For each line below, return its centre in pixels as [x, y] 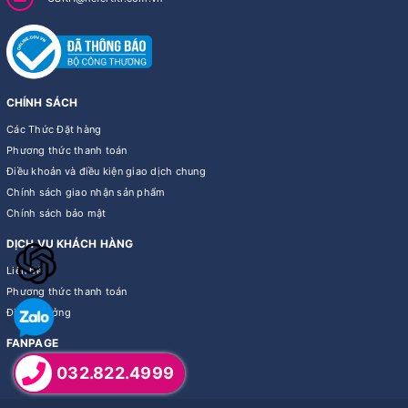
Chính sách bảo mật [56, 214]
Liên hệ [24, 271]
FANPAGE [32, 343]
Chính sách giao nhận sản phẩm [86, 193]
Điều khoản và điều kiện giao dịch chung [106, 172]
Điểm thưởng [39, 313]
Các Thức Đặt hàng [54, 130]
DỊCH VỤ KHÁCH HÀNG [70, 244]
